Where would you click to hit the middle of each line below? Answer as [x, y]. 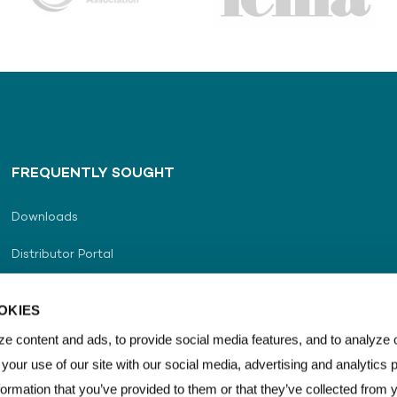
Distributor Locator [69, 292]
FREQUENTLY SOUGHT [93, 174]
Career [32, 329]
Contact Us [47, 366]
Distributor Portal [63, 255]
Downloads [45, 218]
